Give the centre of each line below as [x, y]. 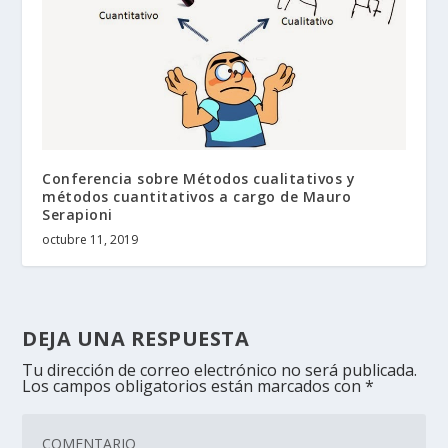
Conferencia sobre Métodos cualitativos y [199, 178]
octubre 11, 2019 [90, 239]
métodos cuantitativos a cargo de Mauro [197, 196]
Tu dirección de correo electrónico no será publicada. [220, 369]
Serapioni [77, 214]
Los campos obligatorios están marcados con [194, 385]
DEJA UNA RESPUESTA [136, 338]
